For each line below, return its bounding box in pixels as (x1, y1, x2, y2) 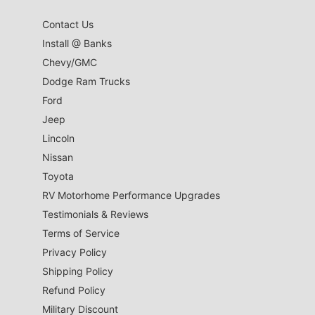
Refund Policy (42, 284, 105, 297)
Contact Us (42, 18, 94, 31)
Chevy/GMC (42, 56, 97, 69)
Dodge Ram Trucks (42, 75, 130, 88)
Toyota (42, 170, 74, 183)
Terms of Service (42, 227, 120, 240)
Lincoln (42, 132, 75, 145)
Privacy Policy (42, 246, 107, 259)
